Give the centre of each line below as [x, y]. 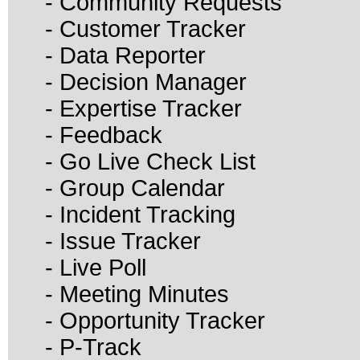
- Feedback [104, 135]
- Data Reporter [125, 55]
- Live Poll [96, 268]
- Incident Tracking [140, 215]
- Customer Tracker [145, 29]
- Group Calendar [135, 188]
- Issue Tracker [123, 241]
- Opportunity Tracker [155, 321]
